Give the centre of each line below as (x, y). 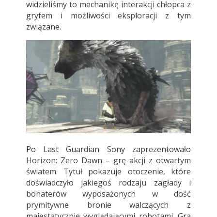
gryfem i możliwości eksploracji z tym (108, 16)
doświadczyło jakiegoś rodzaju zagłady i (108, 182)
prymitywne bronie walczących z (108, 205)
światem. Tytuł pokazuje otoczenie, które (108, 171)
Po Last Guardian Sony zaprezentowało (108, 149)
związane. (43, 27)
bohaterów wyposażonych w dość (108, 194)
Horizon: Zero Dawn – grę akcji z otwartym (108, 160)
